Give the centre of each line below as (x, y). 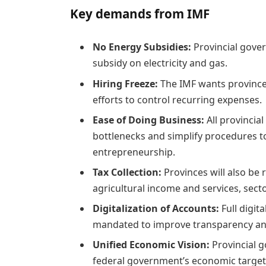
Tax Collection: (127, 172)
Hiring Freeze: (125, 83)
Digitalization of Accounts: (156, 208)
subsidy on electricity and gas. (160, 63)
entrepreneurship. (134, 152)
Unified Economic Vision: (151, 244)
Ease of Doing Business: (148, 120)
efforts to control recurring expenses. (177, 99)
